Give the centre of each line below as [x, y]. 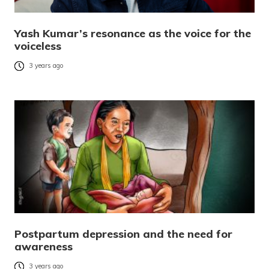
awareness [44, 246]
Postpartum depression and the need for [123, 234]
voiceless [38, 46]
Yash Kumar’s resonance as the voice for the [133, 33]
